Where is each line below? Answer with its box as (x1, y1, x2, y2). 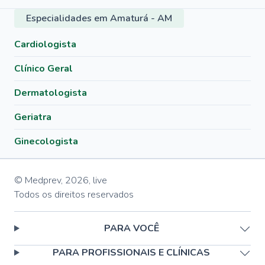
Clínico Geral (14, 62, 73, 75)
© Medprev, (14, 174, 63, 187)
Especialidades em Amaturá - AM (26, 12, 172, 25)
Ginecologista (14, 135, 78, 148)
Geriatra (14, 111, 51, 124)
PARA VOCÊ (104, 222, 159, 235)
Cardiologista (14, 38, 76, 51)
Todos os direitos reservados (14, 188, 134, 201)
